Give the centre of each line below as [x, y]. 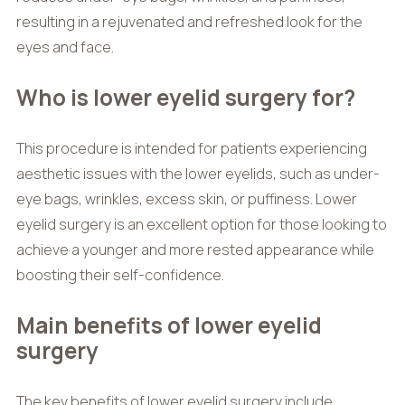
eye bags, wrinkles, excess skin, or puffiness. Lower [186, 198]
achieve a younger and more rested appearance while [195, 249]
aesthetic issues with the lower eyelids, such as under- [198, 173]
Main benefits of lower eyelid [169, 325]
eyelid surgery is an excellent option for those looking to [201, 224]
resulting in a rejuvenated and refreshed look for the [189, 21]
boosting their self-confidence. [120, 274]
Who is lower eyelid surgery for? [185, 97]
